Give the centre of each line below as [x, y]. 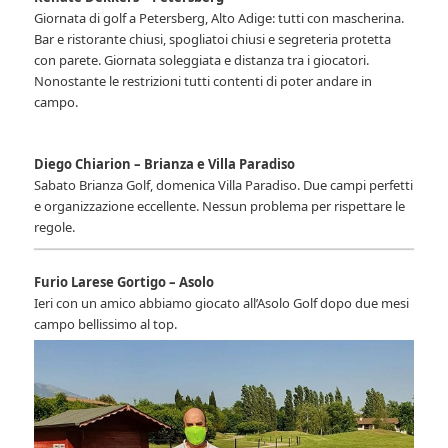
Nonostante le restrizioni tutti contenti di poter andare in [203, 80]
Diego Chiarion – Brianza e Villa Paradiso [165, 163]
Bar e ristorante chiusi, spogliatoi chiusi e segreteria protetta [213, 38]
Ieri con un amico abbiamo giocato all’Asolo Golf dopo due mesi [222, 302]
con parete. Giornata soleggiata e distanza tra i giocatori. [202, 59]
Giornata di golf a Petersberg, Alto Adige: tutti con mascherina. [219, 17]
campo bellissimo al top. [106, 323]
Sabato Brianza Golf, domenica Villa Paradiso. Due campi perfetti [224, 184]
